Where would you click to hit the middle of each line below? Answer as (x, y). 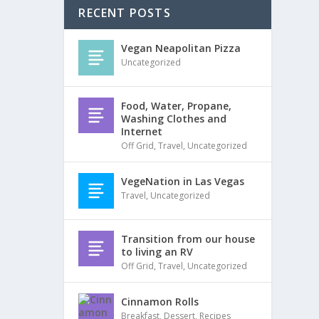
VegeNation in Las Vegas (183, 182)
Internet (142, 132)
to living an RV (157, 252)
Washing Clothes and (174, 119)
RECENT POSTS (125, 13)
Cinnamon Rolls (160, 302)
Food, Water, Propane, (177, 106)
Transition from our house (188, 239)
